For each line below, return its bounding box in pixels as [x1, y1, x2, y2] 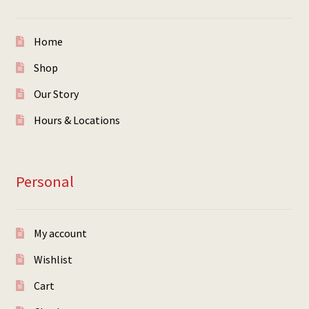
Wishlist [33, 252, 72, 266]
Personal [15, 171, 74, 191]
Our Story [33, 87, 79, 101]
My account [33, 226, 87, 240]
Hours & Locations [33, 113, 120, 128]
